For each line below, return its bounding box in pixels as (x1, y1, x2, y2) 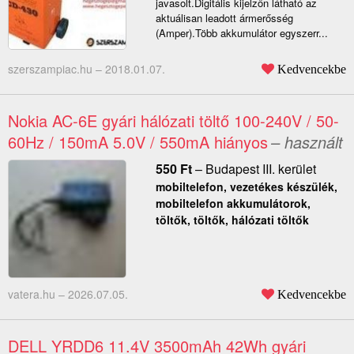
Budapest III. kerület (205, 160, 316, 179)
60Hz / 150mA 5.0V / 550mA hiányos (8, 130, 268, 154)
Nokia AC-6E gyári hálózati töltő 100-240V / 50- (8, 109, 339, 133)
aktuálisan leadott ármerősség (155, 10, 293, 26)
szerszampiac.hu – (8, 61, 105, 77)
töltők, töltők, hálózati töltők (155, 212, 309, 228)
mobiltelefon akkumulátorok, (155, 195, 311, 212)
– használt (271, 130, 343, 154)
